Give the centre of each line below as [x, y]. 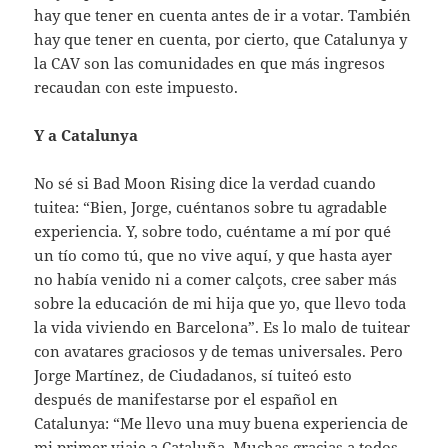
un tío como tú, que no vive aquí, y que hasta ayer [213, 255]
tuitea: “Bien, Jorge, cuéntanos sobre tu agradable [211, 207]
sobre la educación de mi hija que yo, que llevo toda [220, 303]
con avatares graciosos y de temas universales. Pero [219, 351]
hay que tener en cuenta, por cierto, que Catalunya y [221, 39]
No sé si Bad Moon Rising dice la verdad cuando [205, 183]
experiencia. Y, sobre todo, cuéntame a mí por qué [213, 231]
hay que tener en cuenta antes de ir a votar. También [223, 15]
